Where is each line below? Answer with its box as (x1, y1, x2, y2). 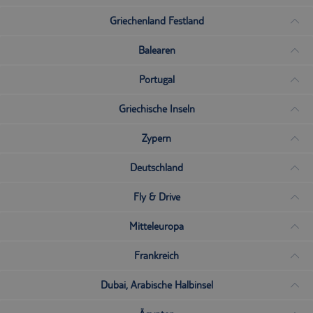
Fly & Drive (133, 190, 180, 203)
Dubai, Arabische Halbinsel (100, 278, 213, 291)
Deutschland (130, 161, 183, 174)
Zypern (142, 131, 171, 145)
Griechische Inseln (118, 102, 195, 115)
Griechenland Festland (109, 14, 204, 27)
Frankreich (134, 249, 179, 262)
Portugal (138, 73, 175, 86)
